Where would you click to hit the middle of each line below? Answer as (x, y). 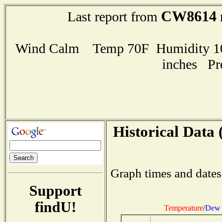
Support (55, 191)
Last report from (114, 17)
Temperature (184, 208)
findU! (55, 207)
